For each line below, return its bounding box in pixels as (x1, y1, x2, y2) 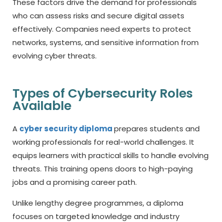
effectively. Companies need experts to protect (12, 24, 191, 34)
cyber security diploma (19, 123, 114, 134)
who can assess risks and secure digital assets (12, 10, 184, 21)
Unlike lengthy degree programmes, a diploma (12, 198, 183, 208)
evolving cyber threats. (12, 51, 97, 61)
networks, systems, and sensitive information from (12, 37, 199, 48)
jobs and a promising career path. (12, 177, 137, 187)
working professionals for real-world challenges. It (12, 137, 194, 147)
